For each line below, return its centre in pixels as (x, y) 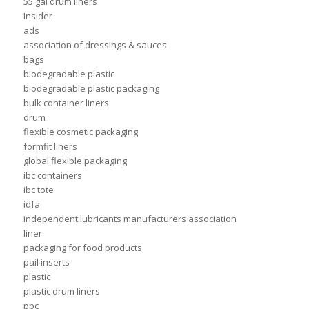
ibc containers (52, 176)
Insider (38, 16)
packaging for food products (82, 248)
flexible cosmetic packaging (80, 132)
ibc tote (38, 190)
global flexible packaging (75, 161)
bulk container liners (66, 103)
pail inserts (46, 262)
